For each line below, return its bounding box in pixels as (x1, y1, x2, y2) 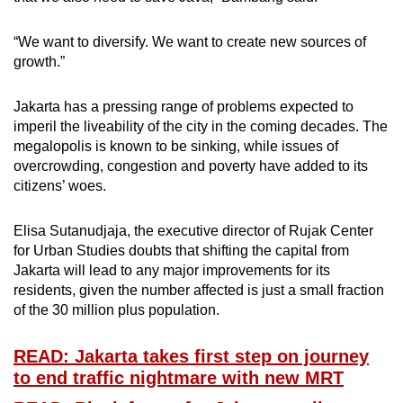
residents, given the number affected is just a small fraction (13, 282, 384, 299)
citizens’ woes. (13, 178, 106, 194)
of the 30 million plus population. (13, 302, 219, 318)
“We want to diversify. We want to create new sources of (13, 34, 366, 50)
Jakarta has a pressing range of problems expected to (13, 99, 354, 115)
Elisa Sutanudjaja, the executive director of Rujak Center (13, 223, 373, 239)
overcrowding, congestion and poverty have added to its (13, 158, 368, 175)
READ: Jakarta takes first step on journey (13, 346, 369, 367)
